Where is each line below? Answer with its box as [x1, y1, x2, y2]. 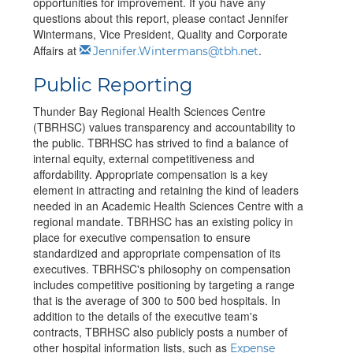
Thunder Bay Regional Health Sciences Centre [33, 103, 266, 120]
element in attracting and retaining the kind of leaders [33, 182, 299, 199]
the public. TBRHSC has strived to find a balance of [33, 135, 288, 151]
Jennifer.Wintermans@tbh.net [93, 44, 258, 59]
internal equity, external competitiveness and [33, 150, 255, 167]
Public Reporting [33, 73, 192, 97]
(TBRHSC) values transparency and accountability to [33, 119, 295, 136]
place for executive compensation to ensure [33, 229, 251, 246]
